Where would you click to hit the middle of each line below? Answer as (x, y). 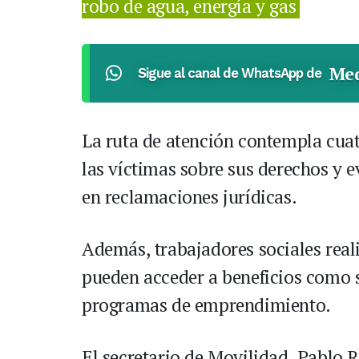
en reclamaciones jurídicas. (190, 197)
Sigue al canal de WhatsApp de (229, 73)
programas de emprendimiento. (206, 305)
